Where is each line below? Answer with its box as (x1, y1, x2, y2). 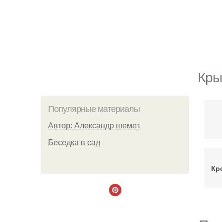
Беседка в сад (48, 138, 100, 147)
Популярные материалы (48, 104, 140, 114)
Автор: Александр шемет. (48, 121, 141, 130)
